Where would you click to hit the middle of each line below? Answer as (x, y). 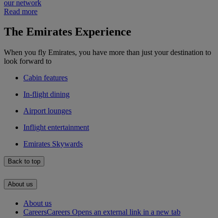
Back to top (24, 162)
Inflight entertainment (56, 127)
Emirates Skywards (53, 144)
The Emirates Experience (68, 32)
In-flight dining (46, 94)
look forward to (28, 61)
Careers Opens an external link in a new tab (114, 212)
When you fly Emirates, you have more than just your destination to (108, 53)
